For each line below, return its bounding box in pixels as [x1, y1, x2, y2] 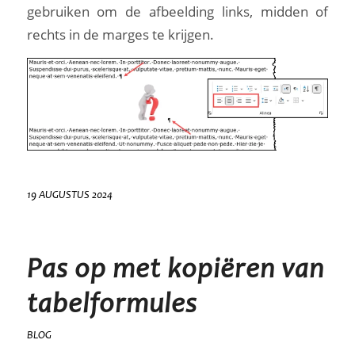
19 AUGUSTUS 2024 [26, 189, 113, 201]
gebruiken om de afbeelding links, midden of [26, 2, 329, 21]
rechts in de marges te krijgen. [26, 25, 214, 44]
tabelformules [26, 292, 197, 320]
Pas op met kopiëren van [26, 257, 324, 285]
